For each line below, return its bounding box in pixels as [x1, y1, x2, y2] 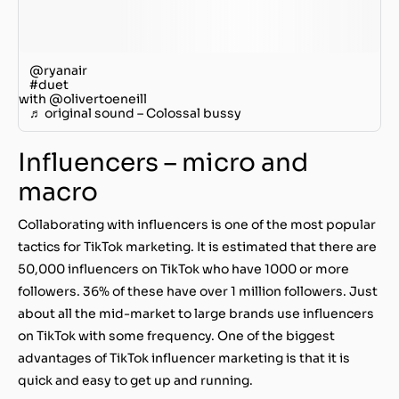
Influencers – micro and [18, 146, 308, 178]
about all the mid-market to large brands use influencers [18, 305, 374, 322]
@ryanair [29, 61, 87, 78]
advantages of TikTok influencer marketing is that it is [18, 349, 350, 366]
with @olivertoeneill [19, 90, 147, 107]
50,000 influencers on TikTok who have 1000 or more [18, 260, 349, 277]
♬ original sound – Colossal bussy [29, 104, 241, 121]
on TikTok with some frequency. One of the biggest [18, 327, 335, 344]
